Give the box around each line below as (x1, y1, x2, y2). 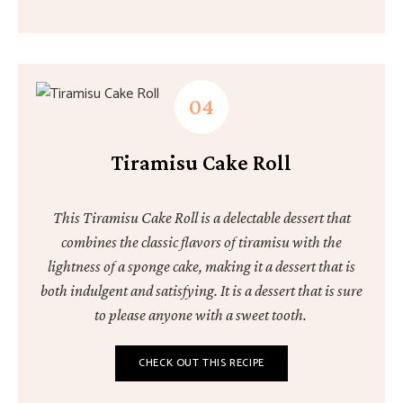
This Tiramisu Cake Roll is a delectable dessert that (52, 209, 351, 227)
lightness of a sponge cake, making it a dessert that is (48, 257, 355, 275)
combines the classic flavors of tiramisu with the (61, 233, 342, 251)
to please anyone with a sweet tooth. (94, 306, 309, 324)
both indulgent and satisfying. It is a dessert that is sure (40, 282, 363, 300)
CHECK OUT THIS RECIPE (139, 354, 264, 372)
